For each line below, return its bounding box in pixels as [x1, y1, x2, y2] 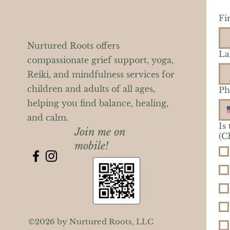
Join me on [74, 125, 125, 138]
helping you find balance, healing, [27, 98, 168, 108]
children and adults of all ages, [27, 83, 155, 94]
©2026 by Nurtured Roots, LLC [28, 216, 154, 226]
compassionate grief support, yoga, [27, 54, 174, 65]
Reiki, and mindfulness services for [27, 69, 175, 80]
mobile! [74, 139, 108, 152]
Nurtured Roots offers [27, 40, 120, 51]
